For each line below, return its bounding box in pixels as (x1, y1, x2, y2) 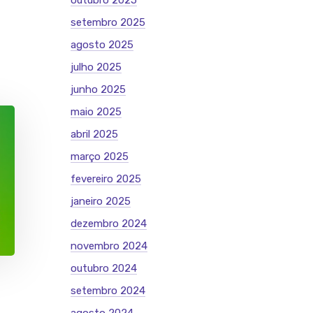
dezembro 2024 (71, 217, 147, 230)
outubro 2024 (71, 262, 137, 275)
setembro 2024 (71, 284, 145, 297)
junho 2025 (71, 83, 126, 96)
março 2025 (71, 150, 129, 163)
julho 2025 (71, 61, 122, 73)
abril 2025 (71, 128, 118, 140)
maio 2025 (71, 105, 122, 118)
